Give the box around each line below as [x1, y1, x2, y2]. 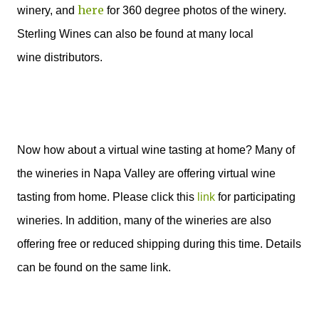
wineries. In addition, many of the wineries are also [17, 214, 271, 226]
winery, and [17, 4, 78, 16]
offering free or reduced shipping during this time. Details [17, 238, 301, 250]
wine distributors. [17, 51, 103, 63]
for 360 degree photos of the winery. [104, 4, 286, 16]
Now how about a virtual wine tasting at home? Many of [17, 144, 295, 156]
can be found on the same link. [17, 261, 171, 273]
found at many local [155, 28, 253, 40]
